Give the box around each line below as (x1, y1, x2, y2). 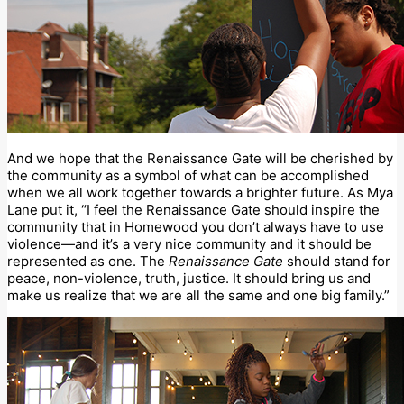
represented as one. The (7, 252, 169, 271)
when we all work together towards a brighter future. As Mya (7, 184, 393, 202)
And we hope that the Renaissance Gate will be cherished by (7, 150, 393, 168)
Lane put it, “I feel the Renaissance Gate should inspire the (7, 201, 380, 219)
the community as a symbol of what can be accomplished (7, 167, 369, 185)
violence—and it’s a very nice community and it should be (7, 235, 372, 253)
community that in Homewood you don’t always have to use (7, 218, 384, 236)
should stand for (283, 252, 390, 271)
